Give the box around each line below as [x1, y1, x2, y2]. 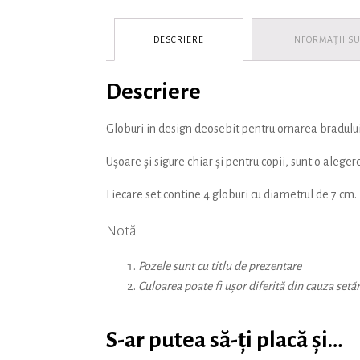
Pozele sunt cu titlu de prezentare [138, 260, 301, 273]
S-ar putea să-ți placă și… [106, 328, 343, 353]
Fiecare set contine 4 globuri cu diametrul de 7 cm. [106, 188, 357, 202]
